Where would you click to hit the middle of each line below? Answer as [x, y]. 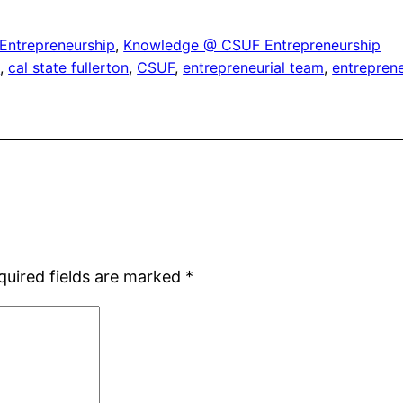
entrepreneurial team [254, 68]
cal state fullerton [69, 68]
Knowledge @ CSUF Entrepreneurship [252, 45]
